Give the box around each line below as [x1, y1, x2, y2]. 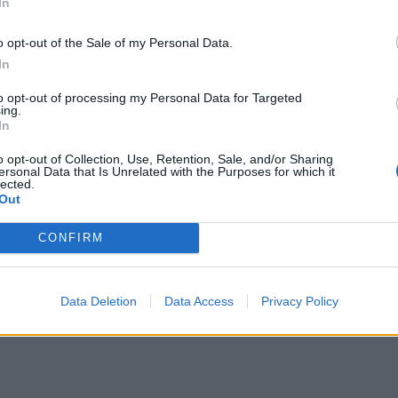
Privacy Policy [260, 293, 338, 308]
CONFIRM [37, 231, 104, 244]
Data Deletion [60, 293, 137, 308]
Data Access [163, 293, 234, 308]
